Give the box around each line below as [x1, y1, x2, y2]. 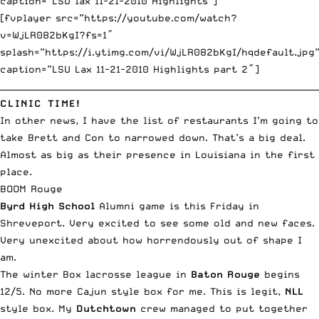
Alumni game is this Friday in [95, 199, 259, 211]
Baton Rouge [191, 268, 260, 280]
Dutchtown [76, 302, 136, 314]
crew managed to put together [136, 302, 308, 314]
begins [260, 268, 300, 280]
